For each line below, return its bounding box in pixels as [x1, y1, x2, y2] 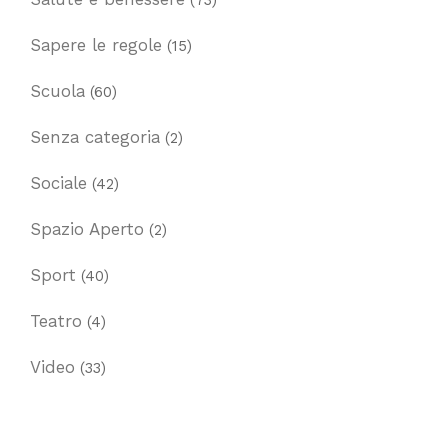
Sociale [30, 173, 87, 194]
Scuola [30, 81, 85, 102]
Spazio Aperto [30, 219, 144, 240]
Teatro [30, 311, 82, 332]
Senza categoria [30, 127, 160, 148]
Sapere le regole [30, 35, 162, 56]
